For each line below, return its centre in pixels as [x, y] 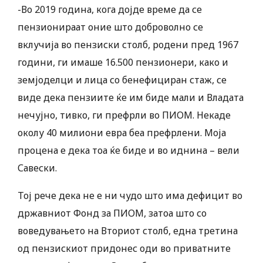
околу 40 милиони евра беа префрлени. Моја [122, 133]
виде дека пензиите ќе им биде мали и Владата [131, 98]
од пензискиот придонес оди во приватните [124, 249]
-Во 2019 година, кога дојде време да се [110, 10]
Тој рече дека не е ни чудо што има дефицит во [130, 196]
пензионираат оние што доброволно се [110, 27]
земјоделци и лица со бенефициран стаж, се [122, 80]
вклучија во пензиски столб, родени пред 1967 [128, 45]
